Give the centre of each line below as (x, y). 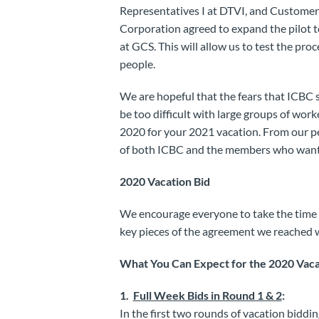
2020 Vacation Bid (164, 181)
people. (137, 63)
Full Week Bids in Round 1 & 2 (207, 295)
